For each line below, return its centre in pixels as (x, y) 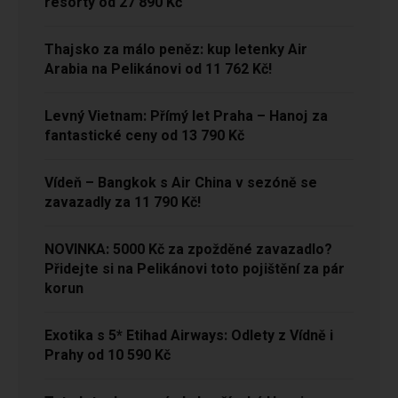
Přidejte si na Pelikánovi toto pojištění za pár (195, 270)
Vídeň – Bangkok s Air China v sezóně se (181, 183)
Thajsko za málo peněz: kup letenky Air (176, 50)
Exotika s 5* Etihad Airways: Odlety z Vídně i (189, 336)
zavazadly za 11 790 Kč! (123, 203)
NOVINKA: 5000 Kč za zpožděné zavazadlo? (188, 250)
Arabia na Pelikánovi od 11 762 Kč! (158, 70)
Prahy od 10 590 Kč (107, 356)
